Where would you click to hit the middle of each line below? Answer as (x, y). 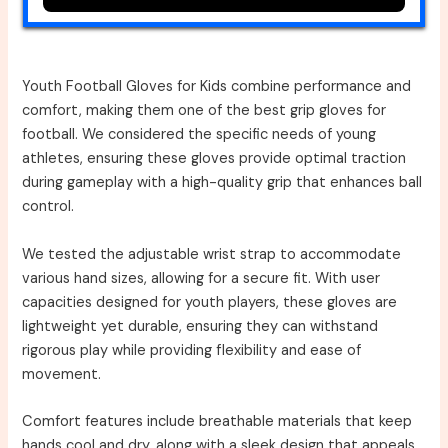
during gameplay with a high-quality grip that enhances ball (222, 183)
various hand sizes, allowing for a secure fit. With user (201, 278)
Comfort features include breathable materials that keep (217, 421)
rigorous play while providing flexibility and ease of (192, 350)
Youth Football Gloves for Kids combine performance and (217, 87)
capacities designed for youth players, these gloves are (210, 302)
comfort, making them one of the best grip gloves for (204, 111)
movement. (62, 374)
